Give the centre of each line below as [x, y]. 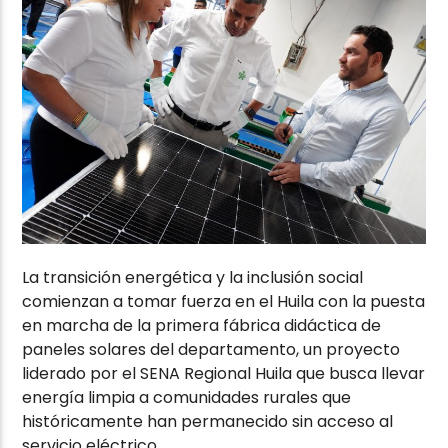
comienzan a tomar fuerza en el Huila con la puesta [224, 302]
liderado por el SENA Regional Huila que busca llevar [224, 374]
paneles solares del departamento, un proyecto [211, 350]
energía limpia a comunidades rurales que [187, 398]
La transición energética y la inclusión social [193, 278]
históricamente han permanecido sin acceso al [208, 422]
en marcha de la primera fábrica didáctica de [202, 326]
